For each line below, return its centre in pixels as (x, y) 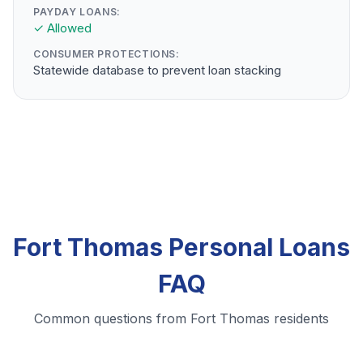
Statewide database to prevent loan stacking (157, 70)
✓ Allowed (62, 28)
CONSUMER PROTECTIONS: (107, 54)
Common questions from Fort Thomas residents (181, 319)
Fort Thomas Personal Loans (181, 248)
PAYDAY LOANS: (77, 12)
